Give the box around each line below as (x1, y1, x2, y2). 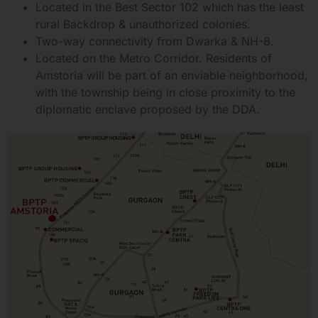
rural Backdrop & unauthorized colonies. (35, 17, 251, 32)
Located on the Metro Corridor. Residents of (35, 51, 272, 66)
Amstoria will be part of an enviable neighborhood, (35, 68, 308, 83)
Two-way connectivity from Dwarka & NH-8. (35, 34, 274, 49)
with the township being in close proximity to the (35, 85, 295, 100)
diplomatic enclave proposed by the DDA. (35, 102, 260, 117)
